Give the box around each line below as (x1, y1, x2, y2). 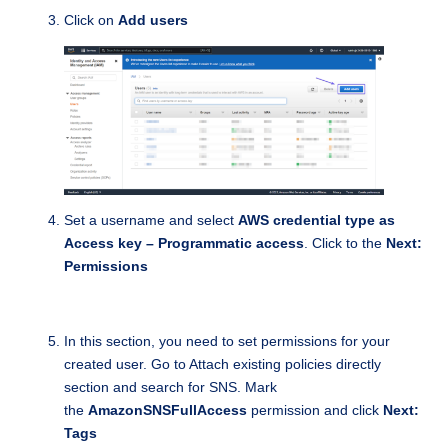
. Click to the (304, 235, 386, 252)
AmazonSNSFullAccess (88, 402, 247, 419)
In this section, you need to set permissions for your (64, 333, 390, 350)
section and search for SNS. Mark (64, 379, 277, 396)
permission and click (247, 402, 383, 419)
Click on (64, 11, 118, 28)
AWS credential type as (238, 212, 395, 229)
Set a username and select (64, 212, 238, 229)
